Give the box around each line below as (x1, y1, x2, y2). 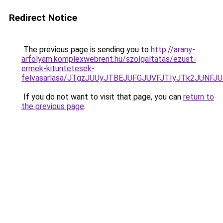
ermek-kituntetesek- (21, 64, 95, 73)
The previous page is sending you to (21, 45, 151, 54)
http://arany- (151, 45, 195, 54)
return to (183, 92, 214, 102)
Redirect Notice (9, 12, 77, 23)
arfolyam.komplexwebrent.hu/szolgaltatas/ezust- (21, 54, 196, 64)
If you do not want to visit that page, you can (21, 92, 183, 102)
